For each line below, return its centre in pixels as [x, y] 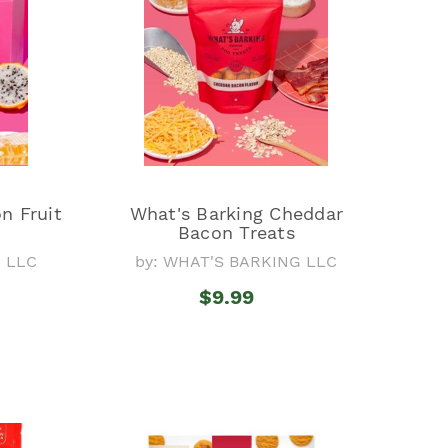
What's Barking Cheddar [236, 213]
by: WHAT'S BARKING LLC [236, 261]
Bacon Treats [236, 232]
